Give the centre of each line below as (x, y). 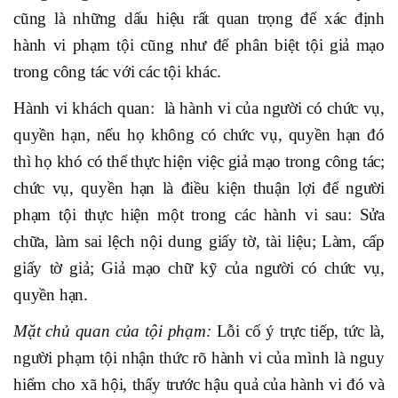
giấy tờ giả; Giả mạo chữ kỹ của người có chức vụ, (199, 268)
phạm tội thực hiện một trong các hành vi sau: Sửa (199, 215)
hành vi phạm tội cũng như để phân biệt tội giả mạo (199, 45)
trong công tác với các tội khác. (117, 72)
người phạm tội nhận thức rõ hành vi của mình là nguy (199, 358)
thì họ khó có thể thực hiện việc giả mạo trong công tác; (199, 162)
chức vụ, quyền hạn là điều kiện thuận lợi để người (199, 188)
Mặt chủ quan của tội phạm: (115, 331)
